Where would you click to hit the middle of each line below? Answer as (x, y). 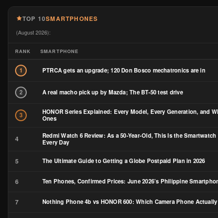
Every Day (56, 142)
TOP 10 (34, 18)
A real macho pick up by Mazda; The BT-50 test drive (113, 92)
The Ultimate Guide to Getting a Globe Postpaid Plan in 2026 (124, 161)
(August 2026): (33, 32)
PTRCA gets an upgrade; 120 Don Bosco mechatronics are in (124, 70)
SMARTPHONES (72, 18)
